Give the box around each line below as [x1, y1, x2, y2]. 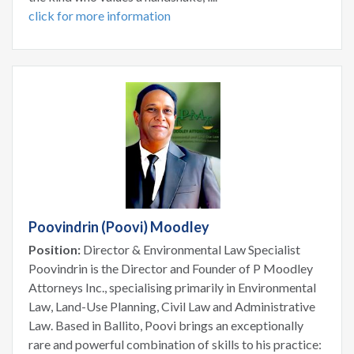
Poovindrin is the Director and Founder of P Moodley [28, 260, 313, 276]
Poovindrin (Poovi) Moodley [28, 217, 209, 235]
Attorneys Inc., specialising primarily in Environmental [28, 279, 316, 295]
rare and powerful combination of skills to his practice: [28, 336, 322, 352]
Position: [28, 241, 81, 257]
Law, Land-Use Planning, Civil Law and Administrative [28, 298, 315, 314]
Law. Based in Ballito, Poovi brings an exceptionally [28, 317, 303, 333]
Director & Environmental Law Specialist [81, 241, 300, 257]
